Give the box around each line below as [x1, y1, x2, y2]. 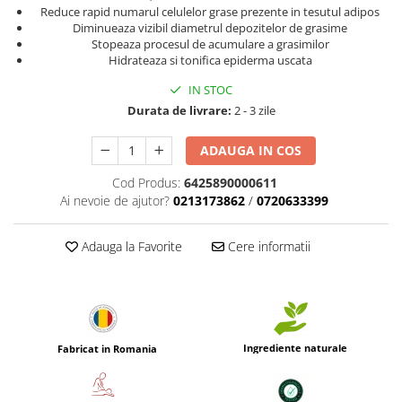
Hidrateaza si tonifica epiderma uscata [108, 52, 312, 68]
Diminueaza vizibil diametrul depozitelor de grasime [73, 20, 347, 36]
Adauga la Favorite [77, 238, 182, 255]
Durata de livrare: [127, 102, 232, 118]
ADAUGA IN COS [200, 142, 302, 159]
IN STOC [186, 82, 232, 98]
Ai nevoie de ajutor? [60, 192, 170, 209]
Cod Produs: [111, 174, 180, 191]
